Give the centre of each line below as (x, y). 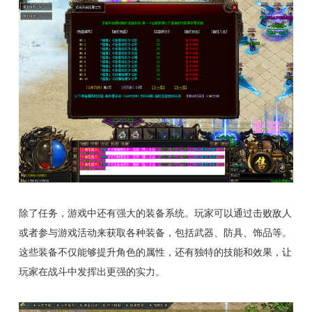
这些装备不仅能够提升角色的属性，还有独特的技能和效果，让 (155, 252)
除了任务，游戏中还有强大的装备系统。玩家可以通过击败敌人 (155, 213)
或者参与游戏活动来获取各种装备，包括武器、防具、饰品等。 (155, 232)
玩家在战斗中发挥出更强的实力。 (92, 271)
